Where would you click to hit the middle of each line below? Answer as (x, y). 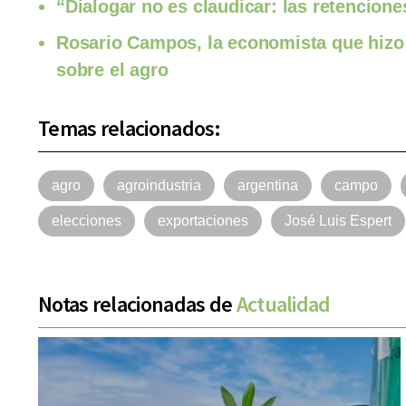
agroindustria (159, 186)
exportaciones (203, 221)
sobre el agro (112, 70)
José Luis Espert (338, 221)
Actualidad (283, 304)
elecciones (87, 221)
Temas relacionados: (130, 129)
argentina (268, 186)
